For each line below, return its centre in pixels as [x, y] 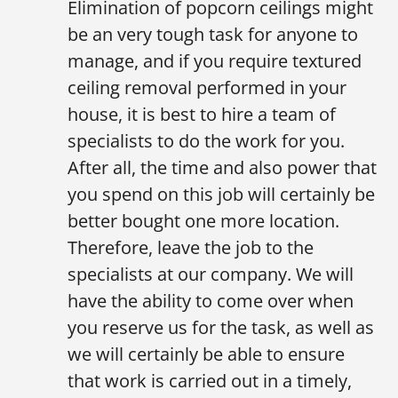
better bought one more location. [203, 221]
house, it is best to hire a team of [202, 115]
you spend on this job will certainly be [221, 195]
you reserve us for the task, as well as [221, 328]
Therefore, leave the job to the [191, 248]
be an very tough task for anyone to [213, 35]
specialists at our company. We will [211, 275]
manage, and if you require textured [215, 61]
